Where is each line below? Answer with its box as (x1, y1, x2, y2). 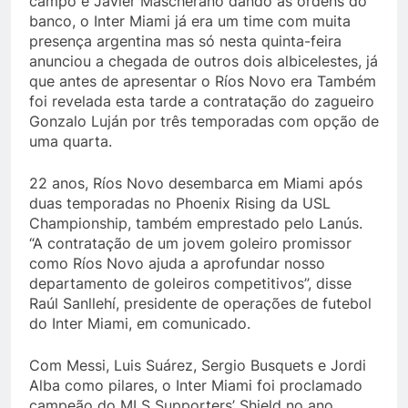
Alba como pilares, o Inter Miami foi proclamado (29, 375, 362, 394)
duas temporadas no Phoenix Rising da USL (29, 193, 331, 212)
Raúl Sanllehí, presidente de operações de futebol (29, 293, 372, 312)
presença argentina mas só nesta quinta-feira (29, 31, 342, 50)
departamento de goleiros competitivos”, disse (29, 273, 352, 292)
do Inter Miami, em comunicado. (29, 313, 250, 332)
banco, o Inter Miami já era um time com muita (29, 11, 351, 30)
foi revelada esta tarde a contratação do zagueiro (29, 91, 374, 110)
